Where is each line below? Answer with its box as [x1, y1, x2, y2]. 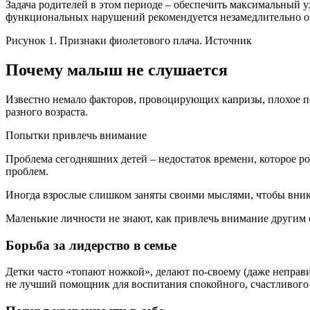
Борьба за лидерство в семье [6, 237, 176, 253]
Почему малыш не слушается [6, 61, 228, 80]
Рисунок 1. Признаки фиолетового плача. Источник [6, 35, 252, 47]
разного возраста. [6, 105, 88, 118]
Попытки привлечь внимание [6, 129, 147, 141]
